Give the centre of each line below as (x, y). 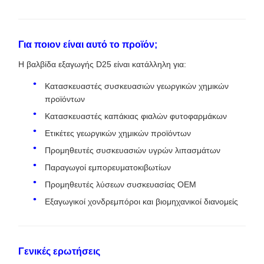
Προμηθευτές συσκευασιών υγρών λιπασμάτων (133, 150)
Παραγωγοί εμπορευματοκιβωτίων (108, 167)
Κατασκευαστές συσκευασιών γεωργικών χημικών (137, 86)
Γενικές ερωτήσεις (59, 251)
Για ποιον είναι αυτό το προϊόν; (88, 44)
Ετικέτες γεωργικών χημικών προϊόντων (118, 133)
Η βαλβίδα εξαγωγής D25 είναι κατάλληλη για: (102, 64)
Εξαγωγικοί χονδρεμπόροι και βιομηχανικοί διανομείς (141, 202)
